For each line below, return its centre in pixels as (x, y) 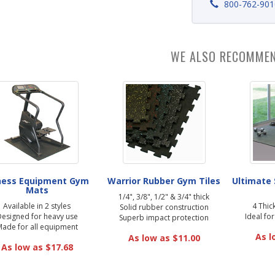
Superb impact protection (164, 218)
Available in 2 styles (37, 206)
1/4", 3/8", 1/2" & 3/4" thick (164, 197)
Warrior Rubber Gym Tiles (164, 181)
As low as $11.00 (164, 238)
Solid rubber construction (164, 207)
